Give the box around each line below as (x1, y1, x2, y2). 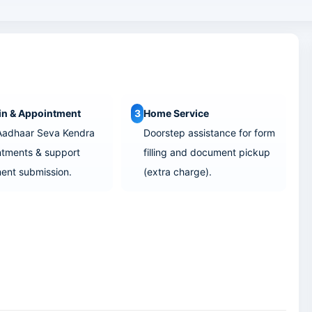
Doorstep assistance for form (143, 127, 275, 139)
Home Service (143, 107, 209, 119)
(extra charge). (143, 166, 212, 178)
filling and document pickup (143, 146, 270, 158)
